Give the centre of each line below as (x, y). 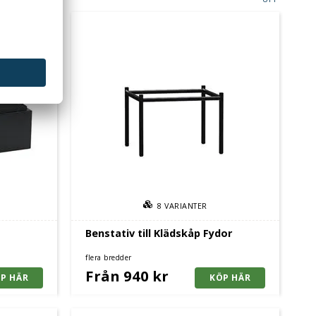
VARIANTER (186, 206)
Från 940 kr (127, 275)
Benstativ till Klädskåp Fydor (159, 233)
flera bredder (109, 257)
